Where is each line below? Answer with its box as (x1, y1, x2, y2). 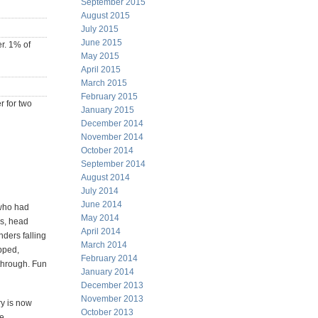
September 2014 (81, 159, 146, 169)
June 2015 (81, 38, 122, 48)
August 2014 (81, 172, 130, 182)
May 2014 (81, 213, 119, 223)
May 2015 (81, 51, 119, 61)
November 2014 (81, 132, 143, 142)
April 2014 (81, 226, 121, 236)
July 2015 (81, 24, 119, 34)
